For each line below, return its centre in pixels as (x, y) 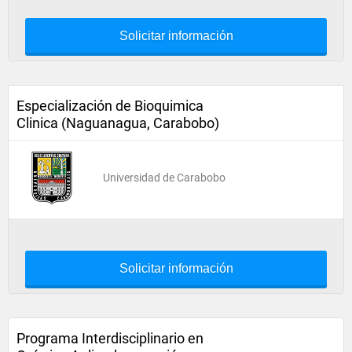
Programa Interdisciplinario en (110, 338)
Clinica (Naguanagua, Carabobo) (118, 123)
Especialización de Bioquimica (110, 106)
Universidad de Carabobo (164, 178)
